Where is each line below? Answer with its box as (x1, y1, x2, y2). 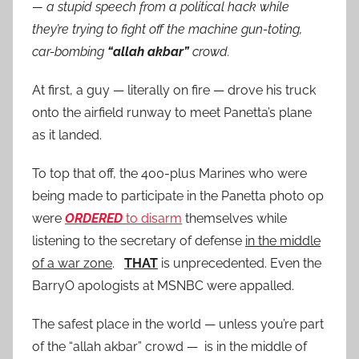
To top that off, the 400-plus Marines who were (32, 166, 307, 182)
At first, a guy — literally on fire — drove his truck (32, 83, 316, 99)
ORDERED (65, 211, 123, 227)
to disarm (123, 211, 182, 227)
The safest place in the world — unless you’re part (32, 317, 324, 333)
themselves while (182, 211, 287, 227)
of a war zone (32, 256, 112, 272)
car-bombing (32, 44, 107, 60)
